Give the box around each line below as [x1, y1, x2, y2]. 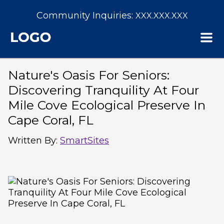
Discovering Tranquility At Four [8, 82, 199, 97]
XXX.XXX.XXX [135, 11, 188, 20]
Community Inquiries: [36, 10, 135, 21]
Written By [8, 135, 56, 146]
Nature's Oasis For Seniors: [8, 67, 169, 82]
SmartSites [60, 135, 109, 146]
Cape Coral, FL [8, 112, 93, 127]
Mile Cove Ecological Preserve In [8, 97, 205, 112]
